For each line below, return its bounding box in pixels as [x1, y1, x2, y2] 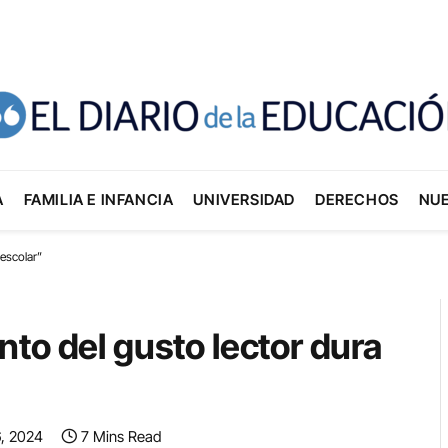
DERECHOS [315, 190, 399, 209]
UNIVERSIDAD [193, 190, 295, 209]
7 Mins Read [81, 427, 161, 446]
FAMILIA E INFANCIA [23, 190, 174, 209]
